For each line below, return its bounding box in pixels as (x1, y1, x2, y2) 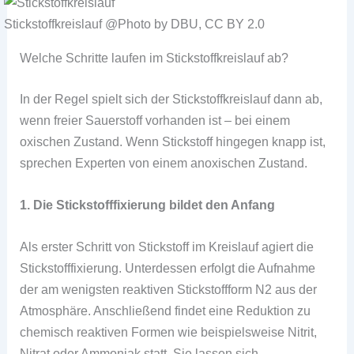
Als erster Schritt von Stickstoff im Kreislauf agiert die (20, 239, 314, 254)
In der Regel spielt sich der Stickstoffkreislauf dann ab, (20, 91, 323, 106)
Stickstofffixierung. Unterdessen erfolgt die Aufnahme (20, 261, 316, 276)
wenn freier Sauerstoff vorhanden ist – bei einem (20, 112, 291, 127)
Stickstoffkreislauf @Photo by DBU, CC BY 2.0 (4, 16, 265, 31)
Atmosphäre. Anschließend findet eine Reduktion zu (20, 303, 311, 318)
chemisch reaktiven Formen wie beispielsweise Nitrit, (20, 325, 318, 340)
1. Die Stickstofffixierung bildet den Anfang (20, 198, 276, 213)
